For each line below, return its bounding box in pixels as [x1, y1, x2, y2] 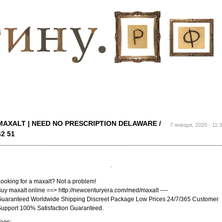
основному [85, 10, 115, 17]
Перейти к [85, 1, 113, 8]
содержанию [85, 19, 120, 26]
